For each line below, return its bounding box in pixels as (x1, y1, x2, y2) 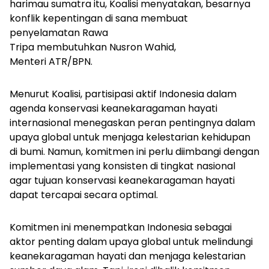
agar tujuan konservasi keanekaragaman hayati (10, 174, 235, 187)
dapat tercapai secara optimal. (10, 188, 158, 202)
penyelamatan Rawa (10, 26, 108, 40)
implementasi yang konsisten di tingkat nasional (10, 159, 235, 173)
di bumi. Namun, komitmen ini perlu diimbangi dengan (10, 145, 259, 159)
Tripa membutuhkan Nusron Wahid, (10, 40, 176, 54)
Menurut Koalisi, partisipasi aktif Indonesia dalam (10, 87, 237, 101)
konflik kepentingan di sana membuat (10, 11, 188, 25)
